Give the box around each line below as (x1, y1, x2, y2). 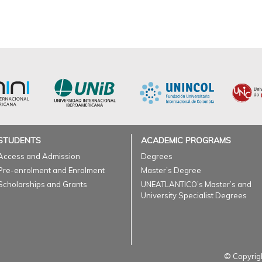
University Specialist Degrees (141, 191, 247, 200)
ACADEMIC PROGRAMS (141, 135, 231, 146)
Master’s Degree (141, 166, 201, 175)
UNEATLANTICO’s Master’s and (141, 180, 251, 189)
